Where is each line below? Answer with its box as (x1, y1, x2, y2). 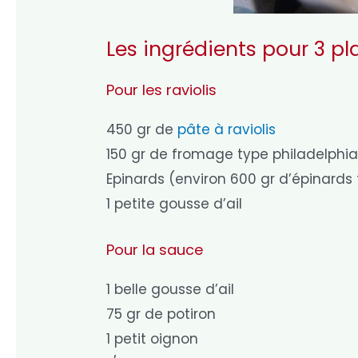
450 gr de (106, 120, 178, 140)
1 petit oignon (106, 328, 199, 348)
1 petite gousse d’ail (106, 194, 243, 214)
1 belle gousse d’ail (106, 279, 235, 299)
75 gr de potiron (106, 304, 217, 324)
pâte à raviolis (177, 120, 276, 140)
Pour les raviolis (106, 80, 217, 101)
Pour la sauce (106, 239, 204, 260)
